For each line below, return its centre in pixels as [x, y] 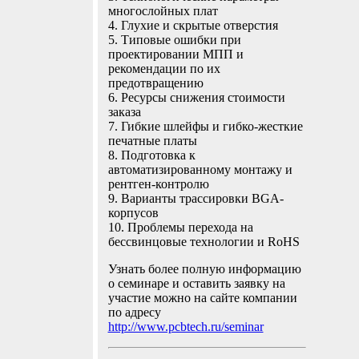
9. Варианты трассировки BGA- [196, 198]
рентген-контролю [158, 184]
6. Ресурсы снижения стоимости [196, 97]
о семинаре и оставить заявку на [196, 283]
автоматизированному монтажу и [200, 169]
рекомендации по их [164, 69]
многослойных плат [163, 11]
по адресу [134, 312]
